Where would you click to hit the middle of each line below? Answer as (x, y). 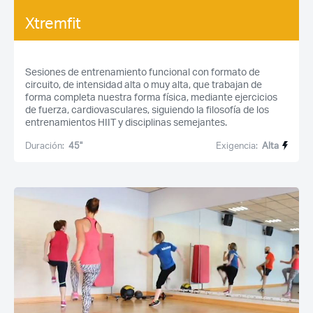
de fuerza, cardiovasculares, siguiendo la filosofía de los (147, 109)
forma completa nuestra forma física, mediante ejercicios (151, 97)
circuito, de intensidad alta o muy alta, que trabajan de (144, 84)
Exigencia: (237, 145)
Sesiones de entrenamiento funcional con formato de (143, 72)
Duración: (45, 145)
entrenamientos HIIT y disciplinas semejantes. (126, 122)
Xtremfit (53, 23)
